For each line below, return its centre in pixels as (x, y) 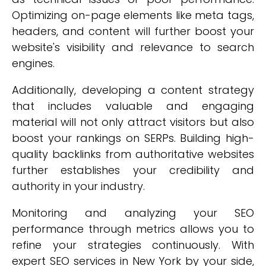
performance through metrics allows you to (133, 229)
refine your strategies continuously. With (133, 245)
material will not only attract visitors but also (133, 122)
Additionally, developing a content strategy (133, 90)
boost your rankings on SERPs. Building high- (133, 138)
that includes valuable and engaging (133, 106)
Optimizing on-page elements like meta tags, (133, 15)
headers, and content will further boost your (133, 31)
